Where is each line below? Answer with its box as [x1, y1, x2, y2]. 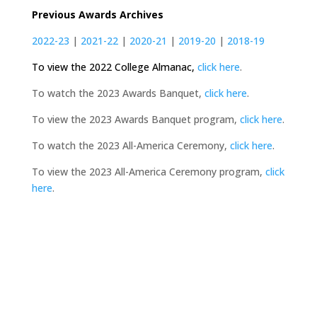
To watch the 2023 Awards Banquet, [31, 86, 204, 100]
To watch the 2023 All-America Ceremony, [31, 139, 230, 152]
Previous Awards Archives [31, 8, 163, 21]
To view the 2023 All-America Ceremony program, [31, 165, 265, 178]
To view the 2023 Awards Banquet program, [31, 113, 240, 126]
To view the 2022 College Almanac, [31, 60, 195, 74]
